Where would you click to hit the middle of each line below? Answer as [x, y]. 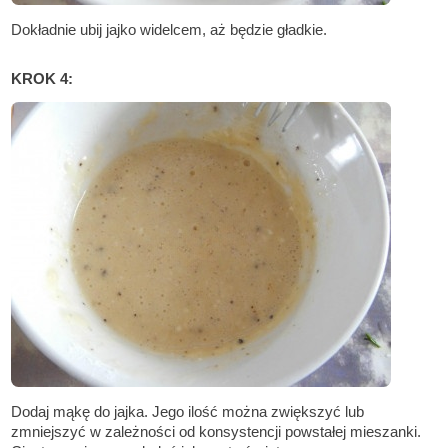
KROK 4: [42, 79]
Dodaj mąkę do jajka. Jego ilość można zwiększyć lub [188, 412]
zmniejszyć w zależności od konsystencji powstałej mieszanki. [216, 432]
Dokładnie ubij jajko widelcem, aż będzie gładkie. [169, 30]
